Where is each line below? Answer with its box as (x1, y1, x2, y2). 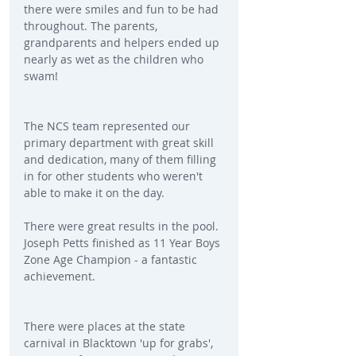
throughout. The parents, (24, 18, 161, 34)
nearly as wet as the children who (24, 52, 207, 68)
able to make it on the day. (24, 185, 164, 201)
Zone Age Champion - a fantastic (24, 252, 200, 268)
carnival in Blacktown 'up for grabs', (24, 335, 216, 351)
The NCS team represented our (24, 118, 193, 134)
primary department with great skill (24, 135, 217, 151)
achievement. (24, 269, 95, 284)
